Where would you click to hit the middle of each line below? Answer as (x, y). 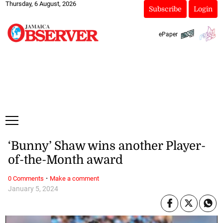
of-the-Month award (65, 160)
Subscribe (165, 9)
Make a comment (74, 178)
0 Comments (26, 178)
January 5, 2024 (33, 189)
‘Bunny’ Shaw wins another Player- (107, 146)
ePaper (168, 34)
